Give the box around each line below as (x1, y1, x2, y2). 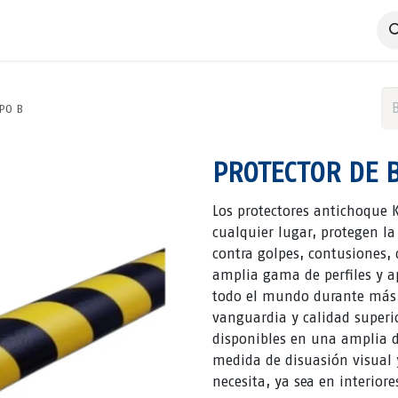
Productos (151, 21, 216, 38)
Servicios (82, 21, 138, 38)
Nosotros (322, 21, 378, 38)
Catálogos (229, 21, 292, 38)
